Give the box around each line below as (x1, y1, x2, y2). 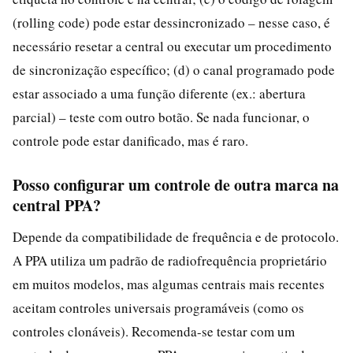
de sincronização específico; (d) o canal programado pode (13, 60, 335, 79)
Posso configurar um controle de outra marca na (13, 173, 339, 196)
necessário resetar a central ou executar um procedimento (13, 36, 332, 55)
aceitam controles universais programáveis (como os (13, 298, 304, 317)
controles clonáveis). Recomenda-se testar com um (13, 321, 295, 340)
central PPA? (13, 193, 101, 217)
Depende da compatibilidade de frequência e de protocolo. (13, 227, 339, 246)
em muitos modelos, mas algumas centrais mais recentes (13, 274, 325, 293)
